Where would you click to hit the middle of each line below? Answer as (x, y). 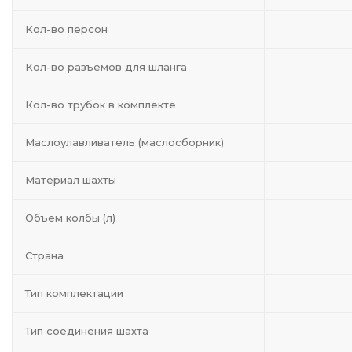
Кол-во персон (66, 29)
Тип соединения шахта (87, 331)
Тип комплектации (74, 293)
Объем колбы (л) (70, 218)
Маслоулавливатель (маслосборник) (125, 142)
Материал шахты (71, 180)
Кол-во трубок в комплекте (101, 104)
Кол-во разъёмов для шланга (106, 67)
